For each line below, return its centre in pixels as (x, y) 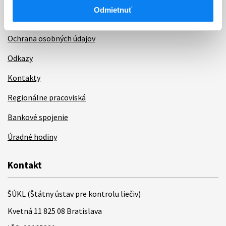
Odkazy (20, 58)
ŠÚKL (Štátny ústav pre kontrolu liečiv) (74, 194)
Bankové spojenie (38, 117)
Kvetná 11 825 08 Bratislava (55, 211)
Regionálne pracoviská (47, 97)
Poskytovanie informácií (50, 19)
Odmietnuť (113, 10)
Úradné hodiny (32, 137)
